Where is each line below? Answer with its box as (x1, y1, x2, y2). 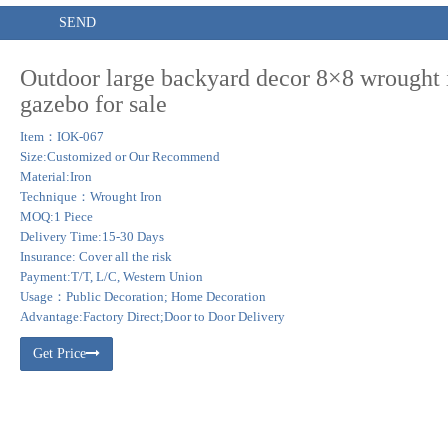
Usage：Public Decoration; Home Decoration (19, 289, 266, 304)
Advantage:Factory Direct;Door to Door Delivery (19, 309, 285, 324)
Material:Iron (19, 169, 92, 184)
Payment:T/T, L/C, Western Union (19, 269, 203, 284)
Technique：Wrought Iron (19, 189, 162, 204)
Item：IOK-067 (19, 129, 104, 144)
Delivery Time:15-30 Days (19, 229, 164, 244)
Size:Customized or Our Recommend (19, 149, 220, 164)
